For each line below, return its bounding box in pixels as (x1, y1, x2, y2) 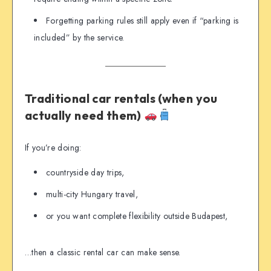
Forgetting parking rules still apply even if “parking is (46, 15, 239, 27)
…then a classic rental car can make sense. (25, 246, 181, 259)
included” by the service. (34, 31, 125, 44)
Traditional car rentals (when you (25, 90, 218, 106)
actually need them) (25, 107, 145, 123)
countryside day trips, (46, 166, 125, 179)
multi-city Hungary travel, (46, 188, 139, 201)
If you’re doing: (25, 142, 82, 154)
